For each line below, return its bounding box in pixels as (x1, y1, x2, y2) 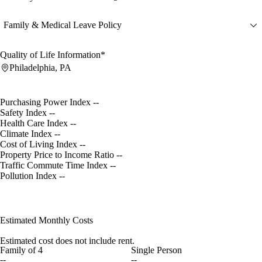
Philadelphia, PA (9, 62, 71, 73)
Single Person (130, 244, 182, 255)
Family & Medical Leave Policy (4, 20, 122, 30)
